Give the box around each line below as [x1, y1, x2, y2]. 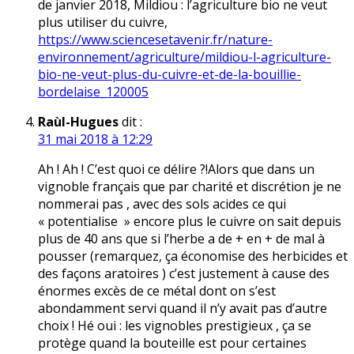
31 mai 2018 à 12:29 [38, 130, 153, 149]
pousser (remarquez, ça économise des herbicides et [38, 247, 348, 265]
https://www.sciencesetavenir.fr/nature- [38, 31, 273, 49]
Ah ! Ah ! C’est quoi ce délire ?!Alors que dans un [38, 160, 314, 179]
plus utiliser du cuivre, [38, 13, 168, 32]
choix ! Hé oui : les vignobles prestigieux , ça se [38, 317, 311, 335]
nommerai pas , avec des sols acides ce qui [38, 195, 286, 213]
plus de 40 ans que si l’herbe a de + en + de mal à [38, 230, 325, 248]
